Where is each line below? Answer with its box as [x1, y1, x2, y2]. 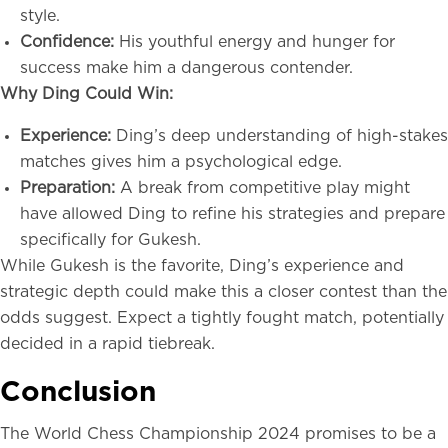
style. [20, 8, 65, 24]
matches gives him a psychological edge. [20, 154, 347, 170]
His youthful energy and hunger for [114, 34, 395, 50]
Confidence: [20, 34, 114, 50]
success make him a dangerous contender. [20, 60, 358, 76]
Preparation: [20, 180, 120, 196]
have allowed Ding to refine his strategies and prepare [20, 206, 445, 222]
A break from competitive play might [120, 180, 410, 196]
